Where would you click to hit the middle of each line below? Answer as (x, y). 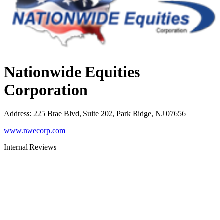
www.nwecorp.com (35, 131)
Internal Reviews (30, 147)
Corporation (46, 90)
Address (17, 114)
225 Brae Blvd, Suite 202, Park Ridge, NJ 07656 (110, 114)
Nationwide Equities (72, 71)
